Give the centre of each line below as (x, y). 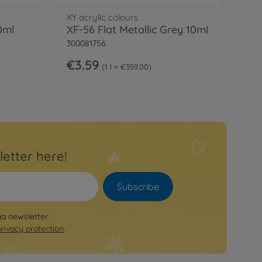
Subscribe (138, 187)
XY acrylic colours (102, 18)
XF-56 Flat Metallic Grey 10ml (137, 30)
